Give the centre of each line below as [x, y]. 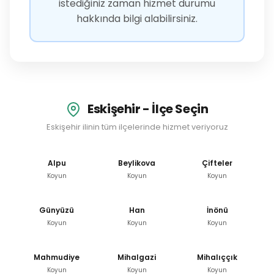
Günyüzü [57, 210]
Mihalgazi [137, 257]
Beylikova [137, 163]
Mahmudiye [57, 257]
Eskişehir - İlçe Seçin [147, 109]
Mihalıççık [217, 257]
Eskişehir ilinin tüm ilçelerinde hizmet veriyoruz [137, 127]
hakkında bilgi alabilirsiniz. [137, 18]
